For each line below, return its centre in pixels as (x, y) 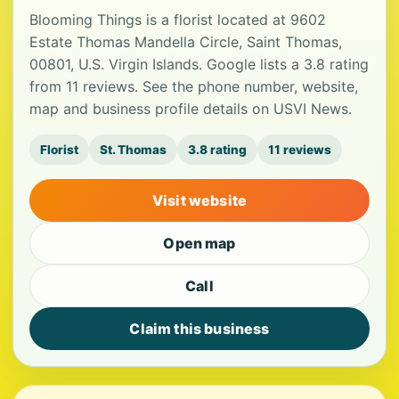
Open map (199, 243)
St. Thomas (133, 150)
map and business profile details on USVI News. (191, 109)
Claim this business (199, 329)
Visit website (199, 200)
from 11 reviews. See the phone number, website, (194, 86)
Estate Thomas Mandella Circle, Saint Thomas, (186, 42)
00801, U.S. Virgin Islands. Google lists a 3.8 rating (199, 64)
